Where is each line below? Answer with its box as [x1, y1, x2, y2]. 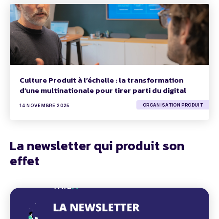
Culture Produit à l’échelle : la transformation [20, 74, 183, 86]
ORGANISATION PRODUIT [142, 102, 203, 108]
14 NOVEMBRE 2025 [20, 103, 70, 109]
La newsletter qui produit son [10, 136, 184, 155]
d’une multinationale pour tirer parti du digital [20, 85, 186, 96]
